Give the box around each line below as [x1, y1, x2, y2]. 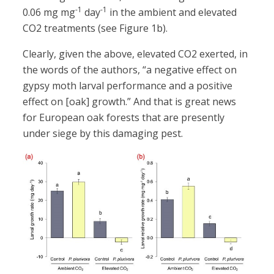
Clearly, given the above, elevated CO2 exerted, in [23, 47, 248, 61]
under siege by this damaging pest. [23, 127, 183, 141]
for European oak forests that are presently [23, 111, 225, 125]
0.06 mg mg [23, 6, 76, 20]
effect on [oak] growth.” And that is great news [23, 95, 237, 109]
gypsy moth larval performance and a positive [23, 79, 233, 93]
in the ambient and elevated [107, 6, 237, 20]
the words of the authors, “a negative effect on [23, 63, 237, 77]
